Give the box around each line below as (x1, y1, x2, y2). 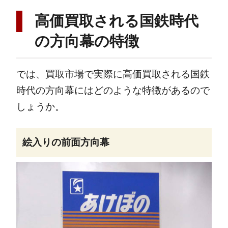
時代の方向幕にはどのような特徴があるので (16, 84, 210, 96)
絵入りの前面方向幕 (22, 137, 109, 148)
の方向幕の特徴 (34, 33, 139, 50)
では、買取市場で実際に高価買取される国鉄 (16, 68, 210, 79)
